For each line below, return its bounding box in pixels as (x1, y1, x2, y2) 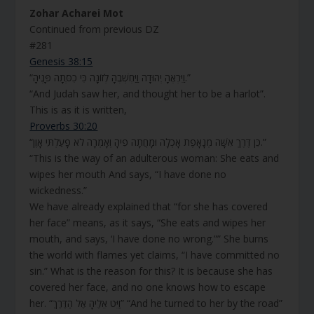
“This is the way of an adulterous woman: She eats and (29, 151, 280, 165)
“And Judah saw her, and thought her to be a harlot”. (29, 87, 269, 101)
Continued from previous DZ (29, 22, 160, 36)
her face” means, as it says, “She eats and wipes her (29, 216, 266, 230)
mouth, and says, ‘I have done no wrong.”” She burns (29, 232, 269, 246)
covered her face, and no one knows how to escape (29, 280, 266, 294)
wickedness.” (29, 184, 88, 198)
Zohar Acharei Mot (29, 6, 124, 20)
